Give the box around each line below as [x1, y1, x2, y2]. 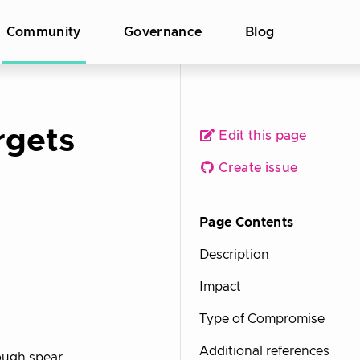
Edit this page [215, 129, 307, 142]
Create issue [215, 161, 298, 174]
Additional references [199, 344, 329, 358]
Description [199, 247, 269, 261]
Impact [199, 280, 241, 293]
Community [6, 26, 81, 39]
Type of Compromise [199, 312, 325, 325]
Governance [124, 26, 202, 39]
